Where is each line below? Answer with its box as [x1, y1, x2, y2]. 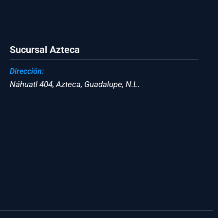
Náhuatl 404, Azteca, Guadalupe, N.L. [10, 79, 140, 89]
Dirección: [10, 66, 44, 76]
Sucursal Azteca [10, 44, 80, 55]
